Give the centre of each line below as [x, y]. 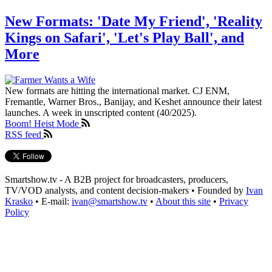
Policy [17, 212]
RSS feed [24, 134]
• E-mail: [52, 201]
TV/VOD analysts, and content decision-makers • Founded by [125, 190]
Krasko [19, 201]
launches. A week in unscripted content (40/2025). [101, 112]
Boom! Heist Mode [43, 123]
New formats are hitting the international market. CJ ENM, [117, 90]
